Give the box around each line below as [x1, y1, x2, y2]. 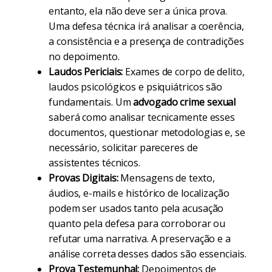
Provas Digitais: [49, 171, 118, 185]
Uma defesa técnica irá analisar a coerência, [49, 19, 244, 33]
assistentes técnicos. [49, 156, 140, 169]
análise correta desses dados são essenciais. [49, 247, 246, 260]
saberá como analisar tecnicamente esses [49, 110, 236, 124]
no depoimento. [49, 50, 120, 63]
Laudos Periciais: [49, 65, 123, 78]
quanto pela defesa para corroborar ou [49, 217, 226, 230]
